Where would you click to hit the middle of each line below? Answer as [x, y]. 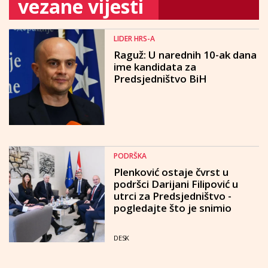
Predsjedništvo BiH [160, 79]
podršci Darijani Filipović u [176, 184]
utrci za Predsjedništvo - [173, 196]
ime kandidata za [155, 67]
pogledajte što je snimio [173, 208]
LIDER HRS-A [134, 39]
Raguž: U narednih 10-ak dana [185, 55]
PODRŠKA [130, 156]
